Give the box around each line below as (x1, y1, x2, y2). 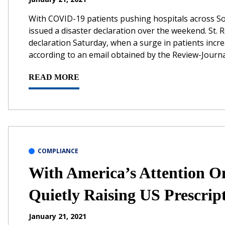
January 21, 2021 (29, 211, 86, 221)
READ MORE (29, 72, 79, 81)
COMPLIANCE (38, 146, 78, 155)
